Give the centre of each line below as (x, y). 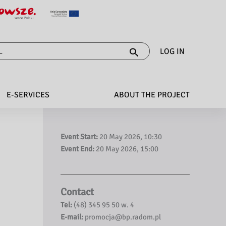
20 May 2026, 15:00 (127, 149)
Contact (77, 192)
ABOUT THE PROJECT (152, 95)
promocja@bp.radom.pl (123, 217)
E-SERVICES (28, 95)
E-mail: (72, 217)
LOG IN (172, 51)
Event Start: (80, 136)
